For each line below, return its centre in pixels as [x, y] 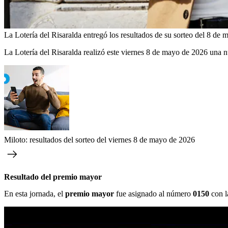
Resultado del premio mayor [53, 177]
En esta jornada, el [35, 194]
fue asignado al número [153, 194]
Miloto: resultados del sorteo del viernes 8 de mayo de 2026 [99, 140]
